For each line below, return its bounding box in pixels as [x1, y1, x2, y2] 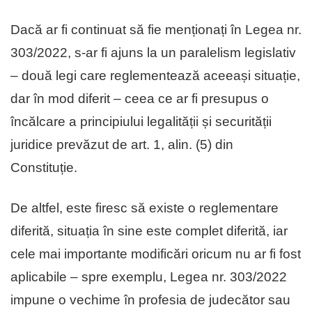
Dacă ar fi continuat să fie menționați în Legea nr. [10, 22, 302, 38]
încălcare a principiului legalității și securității [10, 114, 272, 130]
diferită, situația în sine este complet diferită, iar [10, 224, 288, 239]
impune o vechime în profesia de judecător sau [10, 292, 290, 308]
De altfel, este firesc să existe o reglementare [10, 201, 279, 216]
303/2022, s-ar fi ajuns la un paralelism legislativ [10, 45, 296, 61]
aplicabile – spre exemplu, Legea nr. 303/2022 [10, 270, 287, 285]
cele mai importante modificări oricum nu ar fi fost [10, 247, 301, 262]
